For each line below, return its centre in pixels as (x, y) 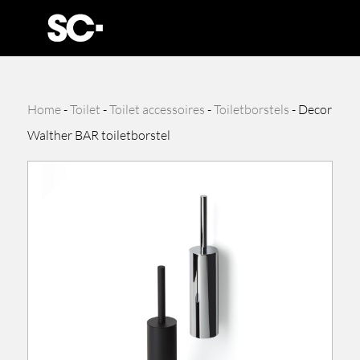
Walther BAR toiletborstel (99, 135)
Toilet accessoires (157, 109)
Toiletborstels (252, 109)
